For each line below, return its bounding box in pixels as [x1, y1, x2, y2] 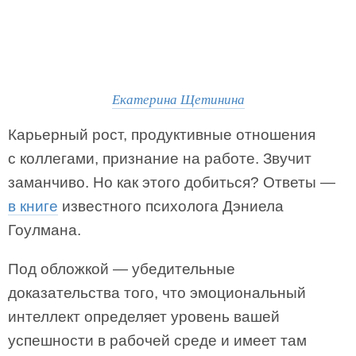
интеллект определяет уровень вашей [8, 308, 280, 325]
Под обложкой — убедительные [8, 261, 235, 277]
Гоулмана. [8, 222, 81, 238]
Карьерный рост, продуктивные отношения [8, 126, 315, 143]
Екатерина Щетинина [111, 90, 245, 108]
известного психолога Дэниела [58, 198, 284, 215]
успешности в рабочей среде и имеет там [8, 332, 307, 349]
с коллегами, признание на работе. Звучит [8, 150, 311, 167]
